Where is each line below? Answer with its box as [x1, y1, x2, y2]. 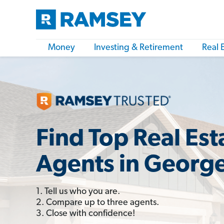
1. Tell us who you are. [36, 186, 120, 196]
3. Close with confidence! [36, 208, 135, 218]
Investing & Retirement [94, 43, 183, 52]
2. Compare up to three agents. [36, 197, 159, 207]
